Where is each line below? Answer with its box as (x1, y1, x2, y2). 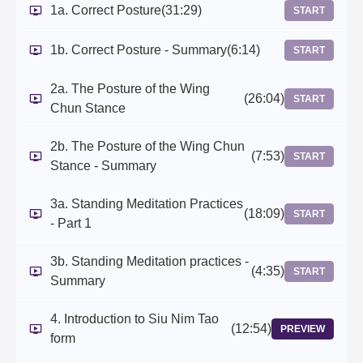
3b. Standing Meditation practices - (50, 254, 249, 269)
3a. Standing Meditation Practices (50, 197, 243, 211)
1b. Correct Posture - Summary (50, 43, 227, 58)
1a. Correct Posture (50, 3, 161, 18)
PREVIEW (280, 323, 325, 335)
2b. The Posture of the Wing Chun (50, 139, 245, 154)
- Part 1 (50, 216, 92, 231)
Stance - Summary (50, 159, 156, 173)
